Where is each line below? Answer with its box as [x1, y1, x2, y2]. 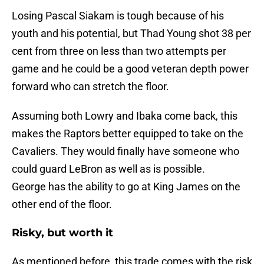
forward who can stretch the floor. [12, 80, 169, 93]
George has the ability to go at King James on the [12, 180, 240, 193]
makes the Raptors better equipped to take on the [12, 127, 243, 140]
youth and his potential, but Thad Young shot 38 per [12, 27, 251, 39]
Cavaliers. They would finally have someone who [12, 144, 239, 157]
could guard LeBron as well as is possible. [12, 162, 205, 175]
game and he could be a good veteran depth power [12, 62, 249, 75]
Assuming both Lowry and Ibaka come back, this [12, 109, 237, 122]
